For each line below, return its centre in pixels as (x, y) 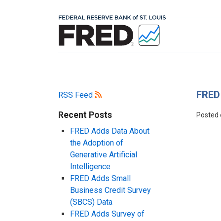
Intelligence (90, 166)
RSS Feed (76, 95)
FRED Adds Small (100, 178)
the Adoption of (97, 143)
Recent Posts (85, 115)
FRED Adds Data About (110, 131)
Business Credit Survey (110, 190)
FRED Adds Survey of (107, 214)
